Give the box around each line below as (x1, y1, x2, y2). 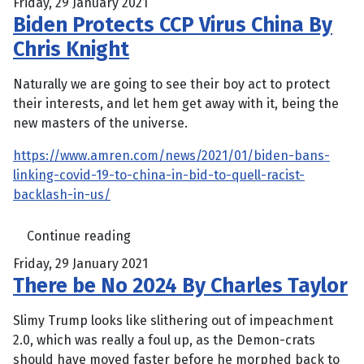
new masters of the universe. (13, 115, 188, 132)
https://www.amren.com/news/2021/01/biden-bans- (13, 148, 330, 164)
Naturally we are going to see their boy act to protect (13, 76, 330, 93)
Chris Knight (13, 37, 129, 63)
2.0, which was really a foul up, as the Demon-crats (13, 332, 315, 349)
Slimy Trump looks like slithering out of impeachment (13, 313, 333, 329)
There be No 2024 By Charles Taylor (13, 273, 348, 299)
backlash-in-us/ (13, 187, 110, 203)
